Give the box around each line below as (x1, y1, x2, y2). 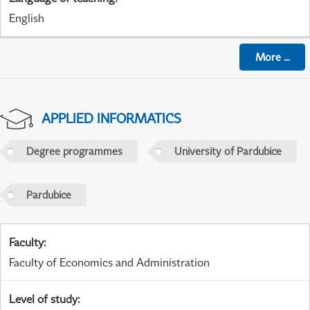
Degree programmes (26, 145, 122, 158)
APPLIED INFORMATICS (41, 110, 181, 127)
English (9, 11, 44, 26)
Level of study (9, 292, 77, 307)
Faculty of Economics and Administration (9, 255, 210, 270)
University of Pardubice (174, 145, 282, 158)
